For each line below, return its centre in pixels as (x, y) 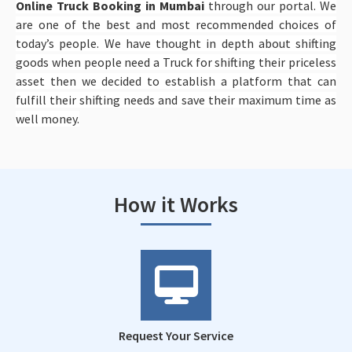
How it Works (176, 204)
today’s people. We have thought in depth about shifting (176, 43)
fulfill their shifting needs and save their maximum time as (176, 99)
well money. (48, 118)
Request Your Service (176, 335)
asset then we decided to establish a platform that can (176, 81)
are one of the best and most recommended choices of (176, 24)
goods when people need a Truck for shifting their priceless (176, 62)
